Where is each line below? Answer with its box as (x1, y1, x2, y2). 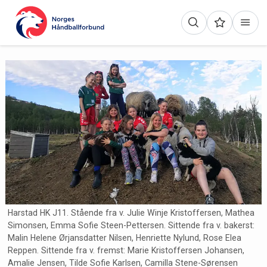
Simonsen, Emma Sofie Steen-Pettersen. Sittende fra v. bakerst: (7, 221, 254, 231)
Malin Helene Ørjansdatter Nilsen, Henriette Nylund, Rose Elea (7, 233, 241, 243)
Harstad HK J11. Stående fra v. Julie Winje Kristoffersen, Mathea (7, 208, 254, 218)
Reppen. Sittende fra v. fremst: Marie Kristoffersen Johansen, (7, 246, 244, 256)
